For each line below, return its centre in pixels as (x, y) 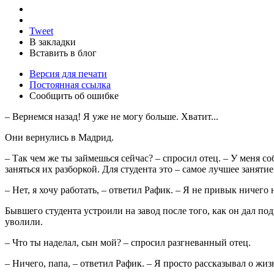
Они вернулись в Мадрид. (59, 137)
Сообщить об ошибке (74, 95)
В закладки (53, 42)
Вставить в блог (63, 53)
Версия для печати (68, 73)
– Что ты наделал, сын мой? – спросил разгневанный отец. (128, 242)
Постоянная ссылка (70, 84)
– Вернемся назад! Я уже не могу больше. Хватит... (112, 116)
